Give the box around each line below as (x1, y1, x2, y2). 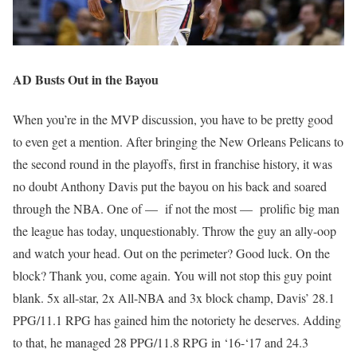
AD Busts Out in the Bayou (13, 70, 159, 89)
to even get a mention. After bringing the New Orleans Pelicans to (13, 132, 343, 150)
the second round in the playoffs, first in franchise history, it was (13, 155, 332, 172)
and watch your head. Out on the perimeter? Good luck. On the (13, 244, 330, 261)
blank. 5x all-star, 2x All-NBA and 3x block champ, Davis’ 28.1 (13, 288, 335, 306)
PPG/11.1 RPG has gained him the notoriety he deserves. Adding (13, 311, 341, 328)
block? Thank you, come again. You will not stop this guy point (13, 266, 331, 284)
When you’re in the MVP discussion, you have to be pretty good (13, 110, 333, 127)
